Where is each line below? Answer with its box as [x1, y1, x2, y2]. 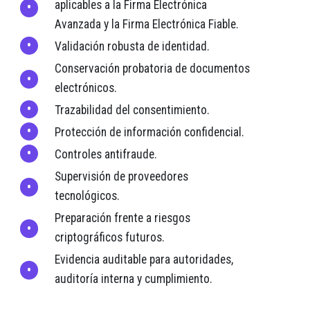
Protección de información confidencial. [55, 125, 244, 140]
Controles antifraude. [55, 147, 157, 162]
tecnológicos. [55, 189, 120, 203]
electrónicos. [55, 81, 117, 95]
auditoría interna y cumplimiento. [55, 272, 212, 286]
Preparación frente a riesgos [55, 211, 190, 226]
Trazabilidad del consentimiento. [55, 103, 210, 118]
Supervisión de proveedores [55, 170, 188, 184]
